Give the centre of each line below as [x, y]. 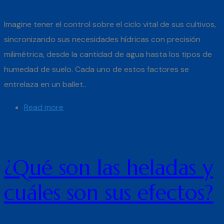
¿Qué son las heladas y [108, 167]
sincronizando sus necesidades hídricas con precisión [102, 39]
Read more [44, 107]
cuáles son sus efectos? [109, 192]
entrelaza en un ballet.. [45, 84]
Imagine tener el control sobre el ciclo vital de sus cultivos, [110, 24]
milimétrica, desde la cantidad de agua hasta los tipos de [108, 54]
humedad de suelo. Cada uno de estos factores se [96, 69]
